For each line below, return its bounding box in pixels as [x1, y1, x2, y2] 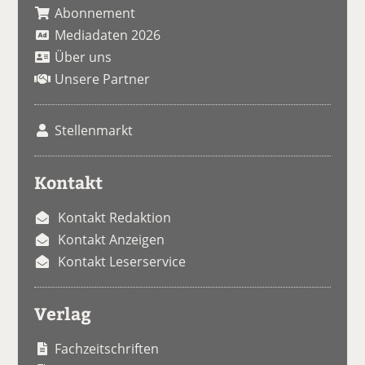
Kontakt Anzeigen [58, 231, 165, 249]
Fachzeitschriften [55, 340, 160, 358]
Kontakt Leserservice [58, 253, 187, 271]
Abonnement [55, 4, 136, 23]
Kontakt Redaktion [58, 209, 172, 227]
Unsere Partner [55, 70, 151, 89]
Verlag [34, 301, 92, 326]
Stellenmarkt [55, 121, 134, 140]
